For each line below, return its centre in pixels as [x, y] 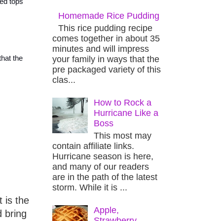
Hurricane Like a [126, 113]
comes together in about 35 [106, 38]
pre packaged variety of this [107, 69]
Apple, [107, 210]
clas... [64, 80]
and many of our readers [101, 166]
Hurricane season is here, [103, 156]
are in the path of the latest [105, 177]
